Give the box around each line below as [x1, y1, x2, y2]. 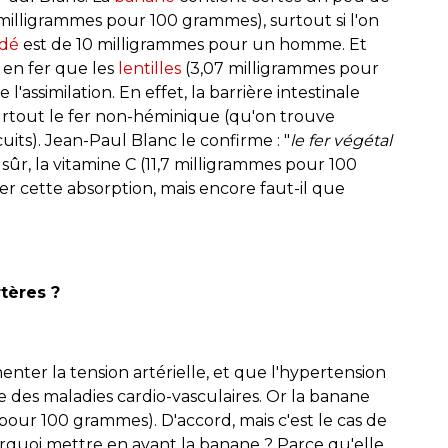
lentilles [118, 58, 181, 78]
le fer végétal [290, 130, 392, 150]
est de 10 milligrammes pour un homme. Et [19, 34, 367, 54]
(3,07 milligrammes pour [181, 58, 379, 78]
